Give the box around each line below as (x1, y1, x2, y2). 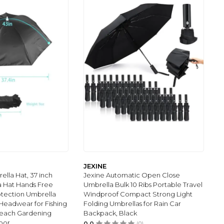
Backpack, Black (83, 208, 137, 217)
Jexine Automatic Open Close (83, 170, 180, 179)
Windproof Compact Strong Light (83, 189, 193, 198)
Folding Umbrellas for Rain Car (83, 199, 181, 207)
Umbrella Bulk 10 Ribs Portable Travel (83, 180, 203, 188)
